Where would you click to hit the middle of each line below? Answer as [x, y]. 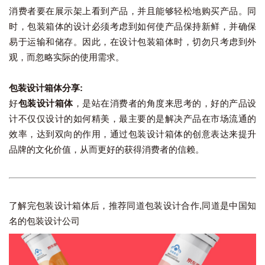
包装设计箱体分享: [46, 88]
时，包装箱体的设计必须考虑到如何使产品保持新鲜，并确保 [132, 27]
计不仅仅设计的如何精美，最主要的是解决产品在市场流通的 [132, 119]
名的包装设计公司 [44, 221]
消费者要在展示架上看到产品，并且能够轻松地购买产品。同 [132, 11]
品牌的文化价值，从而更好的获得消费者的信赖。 [106, 150]
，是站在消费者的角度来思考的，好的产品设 [164, 104]
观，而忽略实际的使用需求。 [67, 57]
